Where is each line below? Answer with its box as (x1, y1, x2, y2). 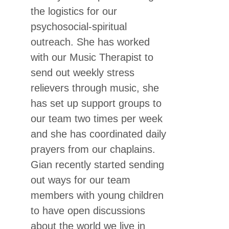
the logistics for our (31, 6, 117, 17)
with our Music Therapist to (31, 52, 153, 63)
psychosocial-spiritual (31, 21, 127, 32)
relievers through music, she (31, 82, 159, 94)
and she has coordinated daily (31, 128, 166, 140)
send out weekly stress (31, 67, 134, 78)
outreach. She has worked (31, 36, 150, 48)
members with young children (31, 190, 164, 201)
